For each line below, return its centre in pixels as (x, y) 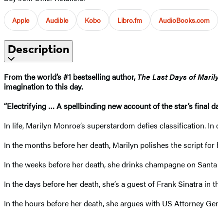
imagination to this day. (43, 86)
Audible (57, 20)
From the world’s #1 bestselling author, (71, 76)
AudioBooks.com (184, 20)
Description (38, 49)
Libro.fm (130, 20)
